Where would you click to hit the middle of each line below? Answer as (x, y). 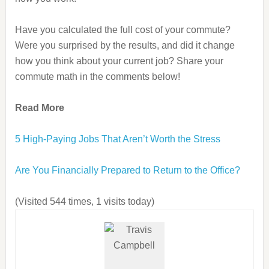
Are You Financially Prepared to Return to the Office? (127, 170)
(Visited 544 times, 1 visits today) (84, 201)
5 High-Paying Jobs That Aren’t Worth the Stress (117, 139)
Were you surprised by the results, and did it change (125, 45)
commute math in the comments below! (97, 77)
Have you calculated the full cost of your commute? (122, 30)
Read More (39, 108)
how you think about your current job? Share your (119, 61)
